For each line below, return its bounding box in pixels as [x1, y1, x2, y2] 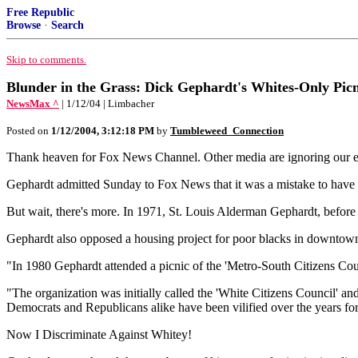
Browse [6, 19, 41, 31]
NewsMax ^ [6, 97, 59, 109]
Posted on [6, 125, 51, 137]
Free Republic [6, 6, 74, 18]
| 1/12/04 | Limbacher [62, 97, 154, 109]
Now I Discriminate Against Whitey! [6, 328, 192, 341]
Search [51, 19, 84, 31]
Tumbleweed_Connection [170, 125, 284, 137]
